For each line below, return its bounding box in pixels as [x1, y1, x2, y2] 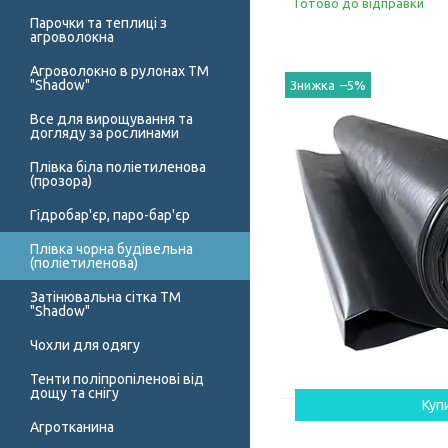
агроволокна [30, 29, 114, 46]
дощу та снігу [30, 385, 119, 402]
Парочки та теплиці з [30, 15, 167, 32]
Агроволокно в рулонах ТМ [30, 63, 209, 80]
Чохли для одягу [30, 337, 140, 354]
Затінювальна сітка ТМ [30, 289, 181, 306]
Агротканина [30, 419, 114, 436]
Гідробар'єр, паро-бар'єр [30, 207, 190, 224]
